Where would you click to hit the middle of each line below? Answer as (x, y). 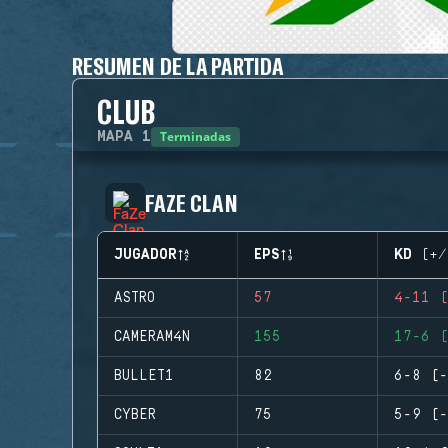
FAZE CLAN (191, 202)
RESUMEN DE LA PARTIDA (178, 65)
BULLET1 (144, 376)
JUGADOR (145, 255)
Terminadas (195, 136)
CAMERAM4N (152, 337)
